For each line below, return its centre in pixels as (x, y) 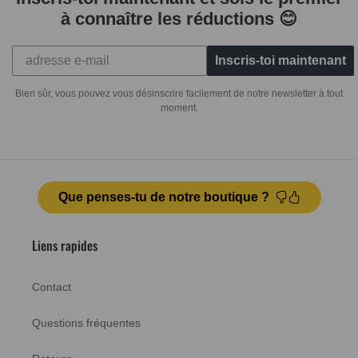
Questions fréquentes (86, 323)
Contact (52, 287)
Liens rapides (65, 246)
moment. (179, 108)
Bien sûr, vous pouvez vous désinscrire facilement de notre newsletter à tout (179, 94)
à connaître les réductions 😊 (179, 19)
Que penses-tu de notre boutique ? (163, 197)
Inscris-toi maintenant (280, 61)
